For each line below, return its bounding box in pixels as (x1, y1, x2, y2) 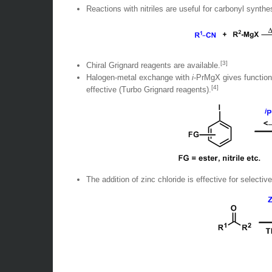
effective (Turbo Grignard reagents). (86, 85, 211, 94)
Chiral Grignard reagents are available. (86, 61, 220, 70)
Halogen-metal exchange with (86, 73, 192, 82)
